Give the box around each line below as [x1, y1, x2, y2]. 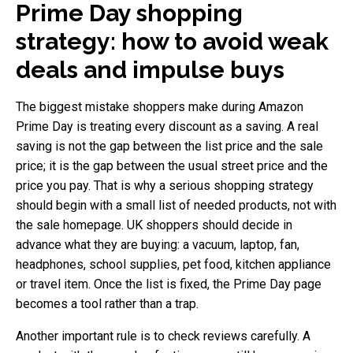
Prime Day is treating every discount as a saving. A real [16, 118, 318, 134]
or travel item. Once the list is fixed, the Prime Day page [16, 276, 321, 292]
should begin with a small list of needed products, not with [16, 197, 336, 213]
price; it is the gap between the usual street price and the [16, 158, 328, 173]
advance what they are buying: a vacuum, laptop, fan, [16, 236, 299, 252]
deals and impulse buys [16, 55, 284, 84]
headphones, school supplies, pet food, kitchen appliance [16, 256, 331, 272]
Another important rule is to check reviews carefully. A [16, 328, 310, 344]
